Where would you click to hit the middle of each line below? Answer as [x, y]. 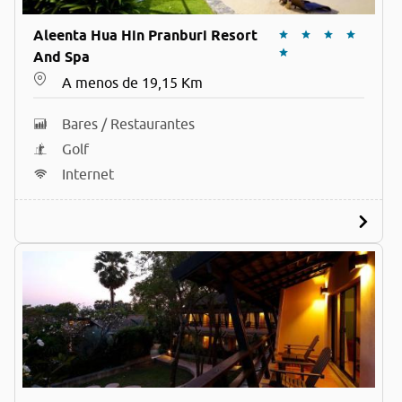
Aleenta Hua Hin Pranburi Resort [145, 35]
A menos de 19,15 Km [132, 83]
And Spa [61, 57]
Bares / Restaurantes [128, 124]
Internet [88, 174]
